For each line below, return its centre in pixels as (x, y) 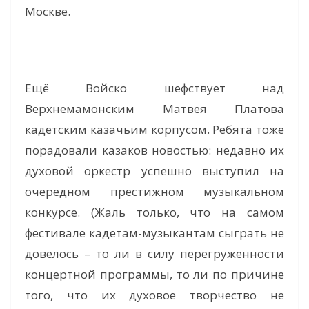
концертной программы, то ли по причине (154, 275)
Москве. (48, 12)
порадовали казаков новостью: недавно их (154, 150)
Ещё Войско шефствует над (154, 88)
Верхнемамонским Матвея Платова (154, 109)
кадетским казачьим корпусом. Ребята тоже (154, 130)
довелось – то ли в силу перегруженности (154, 254)
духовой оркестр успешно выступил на (154, 171)
